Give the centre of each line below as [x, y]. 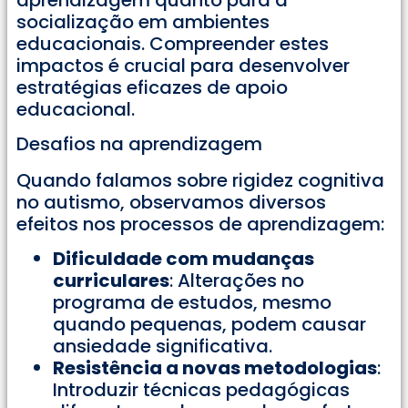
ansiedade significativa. [163, 347]
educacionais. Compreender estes [173, 43]
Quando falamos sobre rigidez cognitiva [200, 180]
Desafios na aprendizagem [139, 143]
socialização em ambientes [143, 21]
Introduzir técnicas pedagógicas [201, 390]
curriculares [111, 281]
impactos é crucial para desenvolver [183, 65]
